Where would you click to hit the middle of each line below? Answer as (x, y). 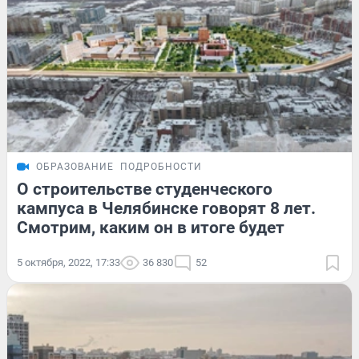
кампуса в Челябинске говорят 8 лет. (166, 209)
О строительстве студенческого (145, 190)
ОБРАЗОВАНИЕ (75, 167)
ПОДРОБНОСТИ (161, 167)
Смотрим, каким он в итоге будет (151, 228)
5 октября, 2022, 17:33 (69, 263)
